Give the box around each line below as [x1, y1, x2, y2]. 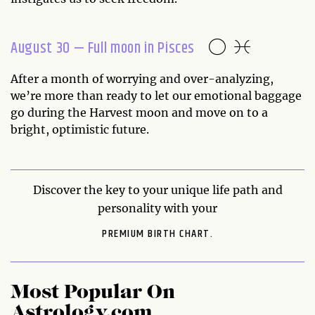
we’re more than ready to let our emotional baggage [11, 88, 302, 103]
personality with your [98, 200, 217, 215]
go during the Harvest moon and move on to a [11, 105, 268, 120]
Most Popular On [11, 283, 175, 303]
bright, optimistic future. [11, 122, 152, 136]
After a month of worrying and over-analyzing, [11, 71, 274, 86]
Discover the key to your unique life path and [32, 182, 283, 197]
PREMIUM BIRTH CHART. [102, 224, 213, 243]
